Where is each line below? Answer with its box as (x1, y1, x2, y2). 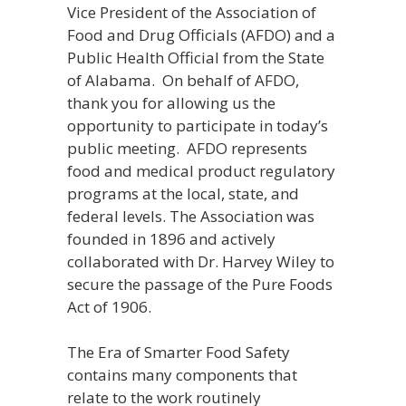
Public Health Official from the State (67, 46, 324, 68)
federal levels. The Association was (67, 205, 314, 227)
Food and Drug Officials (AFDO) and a (67, 24, 335, 45)
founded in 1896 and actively (67, 227, 275, 249)
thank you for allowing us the (67, 92, 275, 113)
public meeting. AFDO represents (67, 137, 307, 159)
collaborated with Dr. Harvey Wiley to (67, 250, 334, 272)
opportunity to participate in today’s (67, 114, 328, 136)
